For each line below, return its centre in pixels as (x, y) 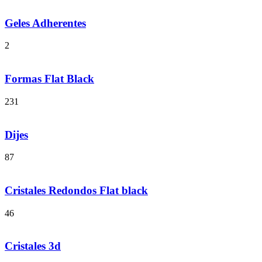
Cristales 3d (33, 246)
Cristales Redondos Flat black (76, 191)
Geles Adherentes (45, 23)
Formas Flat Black (49, 79)
